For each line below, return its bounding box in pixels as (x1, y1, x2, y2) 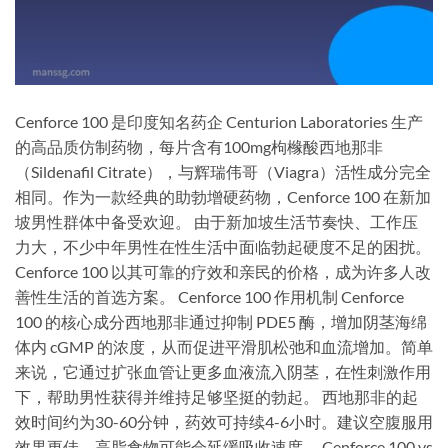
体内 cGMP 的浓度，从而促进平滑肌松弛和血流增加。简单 (15, 336, 433, 356)
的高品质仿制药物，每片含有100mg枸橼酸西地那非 (15, 136, 383, 156)
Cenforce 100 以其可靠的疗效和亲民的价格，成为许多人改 (15, 261, 431, 281)
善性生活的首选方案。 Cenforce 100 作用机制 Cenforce (15, 286, 404, 306)
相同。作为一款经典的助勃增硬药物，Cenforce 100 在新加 (15, 186, 431, 206)
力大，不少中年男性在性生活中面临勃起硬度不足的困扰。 (15, 236, 431, 256)
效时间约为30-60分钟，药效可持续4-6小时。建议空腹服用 (15, 411, 433, 431)
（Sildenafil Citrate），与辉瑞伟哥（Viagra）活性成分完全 (15, 161, 431, 181)
